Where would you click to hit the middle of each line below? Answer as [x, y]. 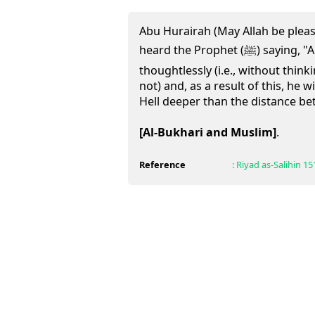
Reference [162, 165]
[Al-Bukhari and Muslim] [208, 132]
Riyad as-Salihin [268, 165]
